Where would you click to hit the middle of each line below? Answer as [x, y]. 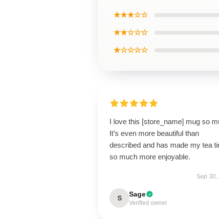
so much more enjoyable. [150, 157]
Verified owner [148, 203]
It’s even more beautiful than [154, 133]
